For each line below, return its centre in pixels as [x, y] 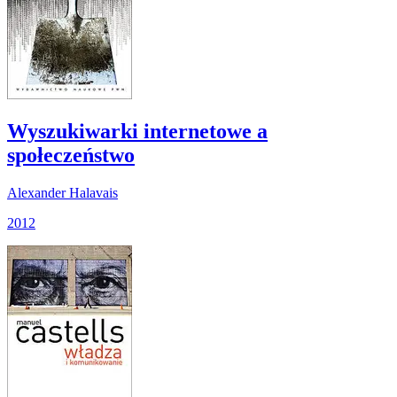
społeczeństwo [71, 156]
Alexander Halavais [62, 193]
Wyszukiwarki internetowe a [137, 132]
